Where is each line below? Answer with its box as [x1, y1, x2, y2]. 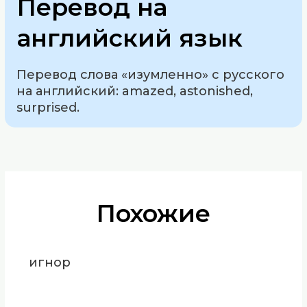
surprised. [16, 99, 80, 115]
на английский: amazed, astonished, [16, 83, 254, 99]
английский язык [17, 23, 243, 53]
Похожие [97, 199, 210, 229]
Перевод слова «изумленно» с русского [16, 66, 285, 82]
